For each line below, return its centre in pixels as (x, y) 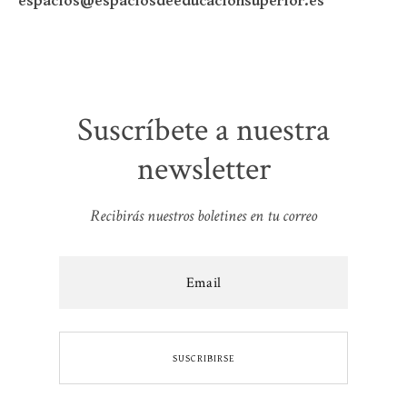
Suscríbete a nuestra (203, 130)
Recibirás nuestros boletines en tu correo (203, 216)
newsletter (203, 169)
